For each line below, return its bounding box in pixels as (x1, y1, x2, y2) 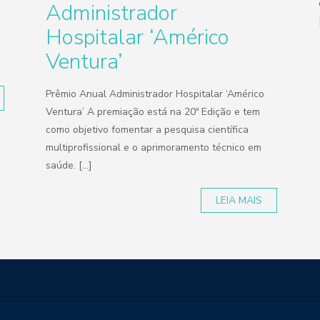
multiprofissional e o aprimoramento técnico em (46, 141, 262, 154)
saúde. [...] (46, 159, 93, 172)
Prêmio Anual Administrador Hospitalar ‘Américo (46, 87, 265, 101)
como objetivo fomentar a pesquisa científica (46, 123, 249, 136)
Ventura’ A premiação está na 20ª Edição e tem (46, 105, 261, 119)
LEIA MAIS (216, 194, 263, 207)
